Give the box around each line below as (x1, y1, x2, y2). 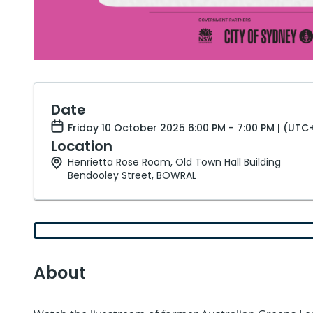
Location (51, 136, 112, 156)
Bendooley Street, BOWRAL (68, 168, 196, 183)
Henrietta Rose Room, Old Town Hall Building (68, 155, 281, 170)
